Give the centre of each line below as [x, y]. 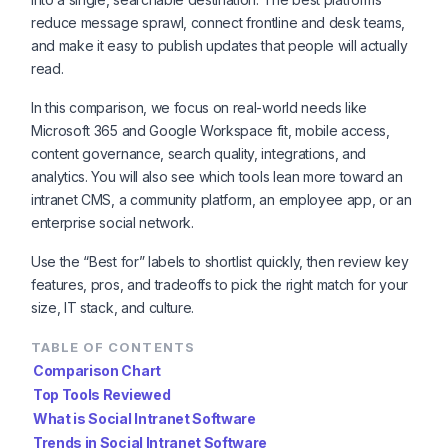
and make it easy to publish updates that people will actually [219, 45]
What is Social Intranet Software [144, 418]
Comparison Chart [97, 370]
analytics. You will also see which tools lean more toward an [217, 176]
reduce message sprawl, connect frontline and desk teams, [218, 22]
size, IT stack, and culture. [113, 307]
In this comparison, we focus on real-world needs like [199, 107]
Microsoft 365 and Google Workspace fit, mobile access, [210, 130]
